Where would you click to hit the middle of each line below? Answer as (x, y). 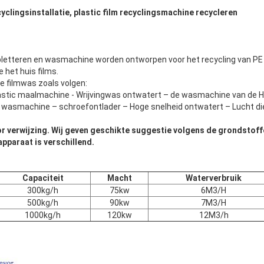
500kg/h (43, 203)
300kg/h (43, 191)
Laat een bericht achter (55, 150)
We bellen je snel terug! (160, 150)
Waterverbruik (214, 178)
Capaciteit (43, 178)
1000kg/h (43, 215)
